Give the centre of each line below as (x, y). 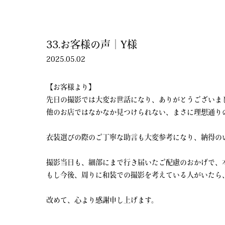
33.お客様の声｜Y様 (92, 44)
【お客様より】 (71, 87)
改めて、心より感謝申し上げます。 (102, 200)
